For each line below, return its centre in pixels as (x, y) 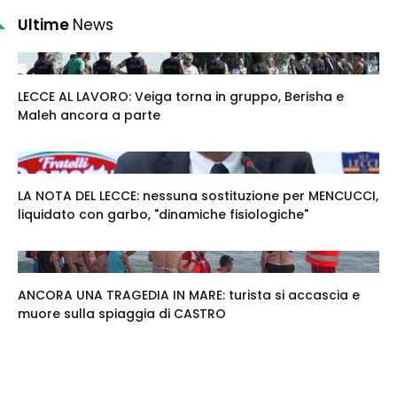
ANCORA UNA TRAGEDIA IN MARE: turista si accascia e (189, 295)
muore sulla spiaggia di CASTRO (122, 313)
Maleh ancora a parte (89, 115)
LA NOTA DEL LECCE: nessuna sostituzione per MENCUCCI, (198, 195)
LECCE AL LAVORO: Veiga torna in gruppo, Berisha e (181, 96)
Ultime (45, 24)
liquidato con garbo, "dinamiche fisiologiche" (163, 214)
